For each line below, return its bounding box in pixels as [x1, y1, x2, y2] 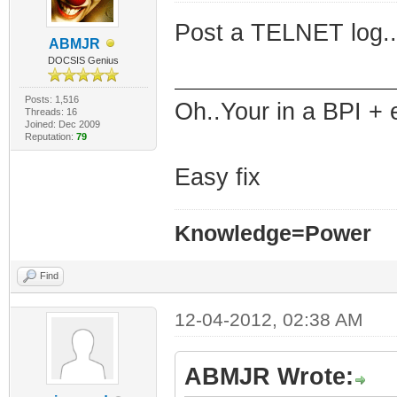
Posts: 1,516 [24, 93, 79, 105]
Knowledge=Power [174, 221, 371, 245]
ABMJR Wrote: [183, 362, 354, 390]
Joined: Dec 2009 [24, 118, 100, 129]
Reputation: [24, 130, 76, 142]
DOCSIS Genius [48, 54, 120, 66]
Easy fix [174, 163, 261, 191]
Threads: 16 [24, 105, 77, 117]
